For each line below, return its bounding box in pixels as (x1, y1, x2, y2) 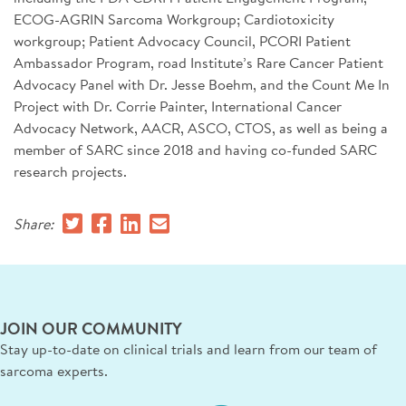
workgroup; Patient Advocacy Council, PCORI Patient (14, 31, 351, 50)
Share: (14, 214, 53, 233)
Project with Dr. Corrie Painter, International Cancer (14, 96, 342, 115)
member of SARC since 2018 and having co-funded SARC (14, 140, 377, 159)
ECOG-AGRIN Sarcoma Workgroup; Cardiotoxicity (14, 9, 334, 28)
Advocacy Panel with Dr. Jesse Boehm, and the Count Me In (14, 74, 390, 93)
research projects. (14, 161, 127, 180)
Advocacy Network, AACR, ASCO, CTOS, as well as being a (14, 118, 388, 137)
